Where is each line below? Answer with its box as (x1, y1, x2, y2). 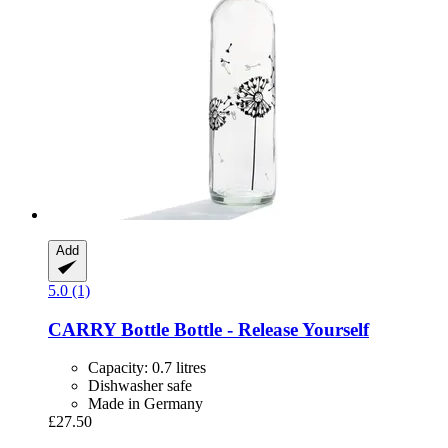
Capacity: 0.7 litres (88, 359, 206, 377)
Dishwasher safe (88, 377, 192, 395)
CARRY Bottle (48, 318, 169, 340)
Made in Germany (88, 395, 203, 413)
